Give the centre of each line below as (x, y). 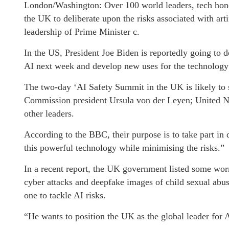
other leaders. (49, 113)
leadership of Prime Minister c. (82, 32)
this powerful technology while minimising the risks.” (124, 148)
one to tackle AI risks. (65, 195)
